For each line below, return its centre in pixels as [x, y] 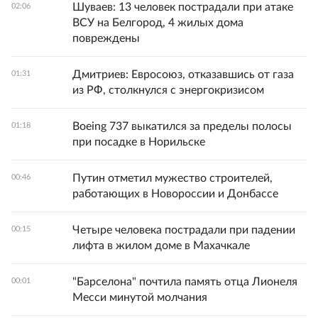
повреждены [106, 38]
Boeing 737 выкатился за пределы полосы [182, 126]
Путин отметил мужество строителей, [172, 178]
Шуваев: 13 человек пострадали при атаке [183, 7]
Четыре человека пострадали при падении [184, 230]
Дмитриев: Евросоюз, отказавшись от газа [183, 75]
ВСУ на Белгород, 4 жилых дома [158, 23]
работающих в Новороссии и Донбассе [175, 194]
